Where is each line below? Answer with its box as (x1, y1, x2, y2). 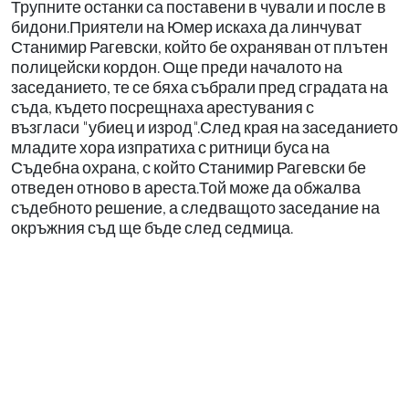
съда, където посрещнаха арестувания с (11, 97, 314, 117)
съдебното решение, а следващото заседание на (11, 197, 380, 217)
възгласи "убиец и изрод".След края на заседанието (11, 117, 398, 137)
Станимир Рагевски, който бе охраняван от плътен (11, 37, 388, 57)
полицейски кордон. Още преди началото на (11, 57, 342, 77)
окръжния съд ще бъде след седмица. (11, 217, 293, 237)
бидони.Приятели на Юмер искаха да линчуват (11, 16, 362, 37)
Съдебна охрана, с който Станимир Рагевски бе (11, 157, 366, 177)
